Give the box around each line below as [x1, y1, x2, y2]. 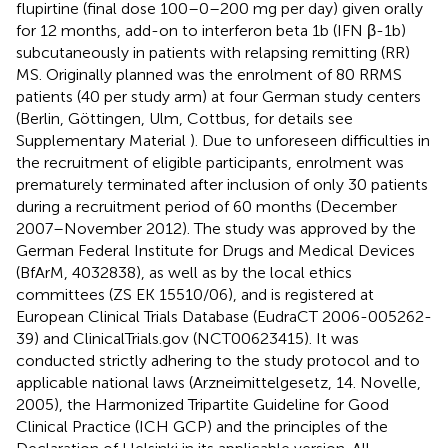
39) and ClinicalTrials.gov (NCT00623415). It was [16, 328, 359, 348]
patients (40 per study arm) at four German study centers [16, 86, 421, 106]
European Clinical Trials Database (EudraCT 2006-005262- [16, 306, 432, 326]
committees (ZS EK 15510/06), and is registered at [16, 284, 374, 304]
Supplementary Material [16, 130, 190, 150]
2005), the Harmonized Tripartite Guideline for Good [16, 394, 389, 414]
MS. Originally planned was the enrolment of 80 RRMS [16, 64, 402, 84]
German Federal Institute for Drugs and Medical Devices [16, 240, 415, 260]
